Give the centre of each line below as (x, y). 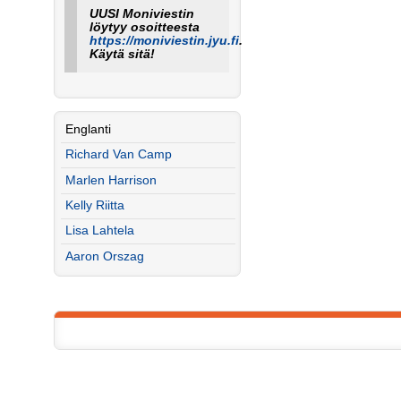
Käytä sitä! (122, 54)
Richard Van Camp (118, 155)
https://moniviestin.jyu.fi (164, 40)
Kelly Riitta (94, 206)
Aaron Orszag (104, 256)
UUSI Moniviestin (141, 13)
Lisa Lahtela (99, 231)
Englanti (88, 130)
